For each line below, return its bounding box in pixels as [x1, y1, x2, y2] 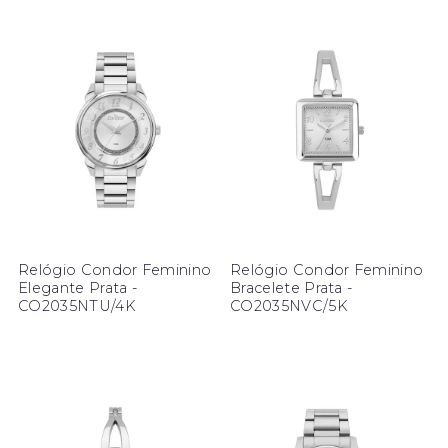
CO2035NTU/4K [18, 297, 136, 316]
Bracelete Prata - [230, 279, 353, 298]
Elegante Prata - [18, 279, 138, 298]
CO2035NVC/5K [230, 297, 348, 316]
